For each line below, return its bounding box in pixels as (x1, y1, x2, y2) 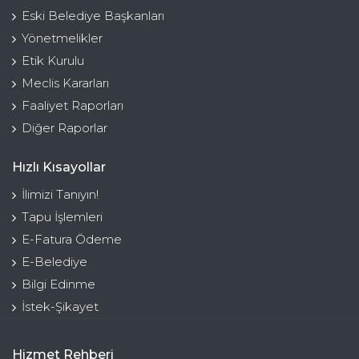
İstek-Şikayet (22, 299, 99, 315)
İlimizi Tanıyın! (22, 187, 99, 203)
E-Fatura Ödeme (22, 232, 122, 248)
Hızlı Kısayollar (12, 159, 106, 175)
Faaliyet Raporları (22, 98, 123, 114)
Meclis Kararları (22, 75, 109, 91)
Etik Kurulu (22, 53, 84, 69)
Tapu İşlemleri (22, 209, 103, 225)
